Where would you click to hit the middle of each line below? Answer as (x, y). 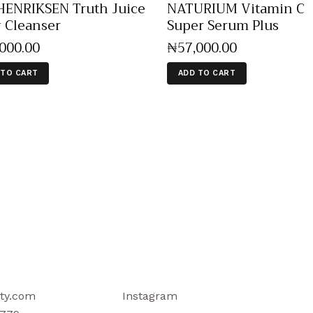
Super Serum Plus (223, 26)
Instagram (150, 296)
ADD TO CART (206, 73)
